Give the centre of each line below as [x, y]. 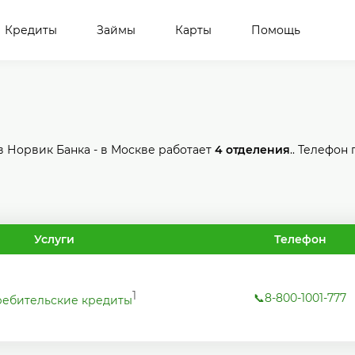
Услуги [54, 239]
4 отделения [252, 150]
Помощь [276, 30]
